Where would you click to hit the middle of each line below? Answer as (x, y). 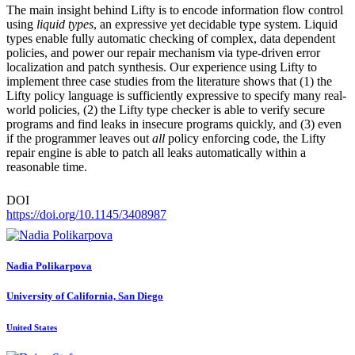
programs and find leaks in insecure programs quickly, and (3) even (174, 124)
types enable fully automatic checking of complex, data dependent (171, 39)
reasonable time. (47, 167)
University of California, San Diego (85, 296)
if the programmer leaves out (79, 139)
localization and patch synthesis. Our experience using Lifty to (162, 67)
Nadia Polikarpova (49, 266)
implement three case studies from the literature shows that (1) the (169, 82)
